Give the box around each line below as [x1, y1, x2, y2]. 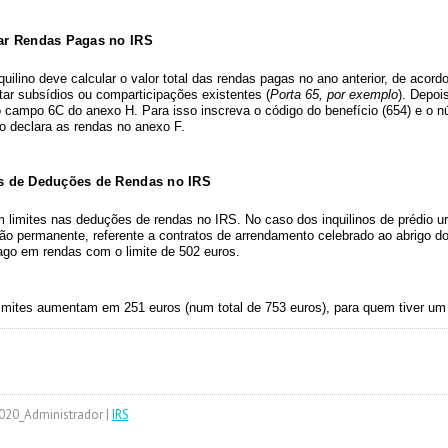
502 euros [178, 244, 236, 259]
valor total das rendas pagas [126, 71, 295, 86]
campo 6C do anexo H [4, 103, 134, 118]
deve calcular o [34, 71, 127, 86]
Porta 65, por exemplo [269, 87, 398, 102]
